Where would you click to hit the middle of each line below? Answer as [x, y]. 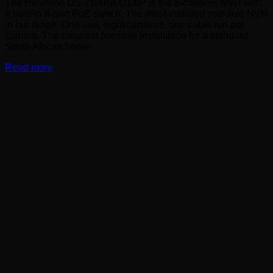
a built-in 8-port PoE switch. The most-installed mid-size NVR [136, 14]
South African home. [48, 47]
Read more [29, 68]
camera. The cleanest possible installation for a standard [126, 36]
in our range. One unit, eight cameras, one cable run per [125, 25]
